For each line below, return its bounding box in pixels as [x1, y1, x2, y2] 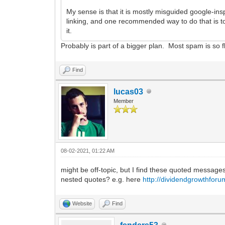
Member [114, 97, 134, 104]
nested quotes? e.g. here [61, 175, 143, 183]
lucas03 [114, 87, 144, 96]
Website [72, 200, 92, 206]
